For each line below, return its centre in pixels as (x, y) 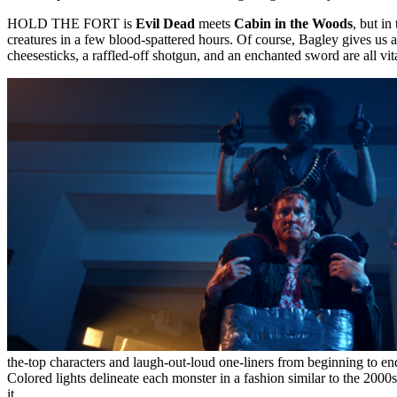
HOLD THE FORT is (71, 23)
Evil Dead (165, 23)
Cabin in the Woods (293, 23)
